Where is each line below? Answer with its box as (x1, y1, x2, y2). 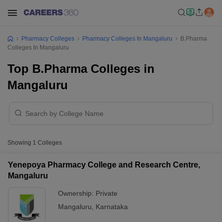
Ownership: (58, 189, 96, 197)
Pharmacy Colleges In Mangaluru (82, 35, 172, 42)
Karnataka (96, 203, 128, 211)
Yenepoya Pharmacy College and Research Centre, (8, 161, 200, 169)
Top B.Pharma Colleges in (7, 62, 155, 75)
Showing (7, 139, 33, 146)
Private (96, 189, 117, 197)
